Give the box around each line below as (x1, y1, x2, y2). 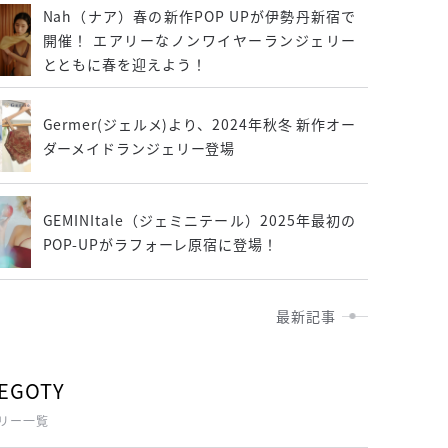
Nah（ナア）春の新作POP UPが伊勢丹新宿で (42, 6, 356, 26)
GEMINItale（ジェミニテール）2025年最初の (42, 210, 356, 230)
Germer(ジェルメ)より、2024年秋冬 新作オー (42, 114, 356, 134)
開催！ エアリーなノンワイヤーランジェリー (42, 30, 356, 50)
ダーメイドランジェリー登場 (42, 138, 236, 158)
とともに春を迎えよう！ (42, 54, 207, 74)
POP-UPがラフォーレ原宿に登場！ (42, 234, 278, 254)
